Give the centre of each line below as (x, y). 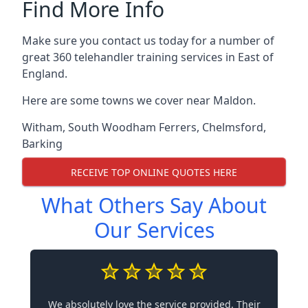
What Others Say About (154, 205)
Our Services (154, 230)
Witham (42, 127)
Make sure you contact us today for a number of (148, 41)
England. (45, 74)
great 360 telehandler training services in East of (148, 57)
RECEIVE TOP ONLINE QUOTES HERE (154, 172)
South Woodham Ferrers (132, 127)
